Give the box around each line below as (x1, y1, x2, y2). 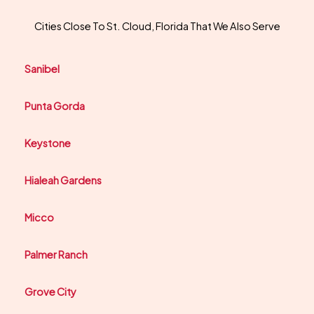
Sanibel (25, 62, 60, 75)
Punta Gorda (25, 99, 85, 112)
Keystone (25, 136, 71, 149)
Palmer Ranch (25, 247, 88, 261)
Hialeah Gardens (25, 173, 102, 186)
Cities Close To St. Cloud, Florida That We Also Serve (34, 19, 280, 32)
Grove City (25, 285, 76, 298)
